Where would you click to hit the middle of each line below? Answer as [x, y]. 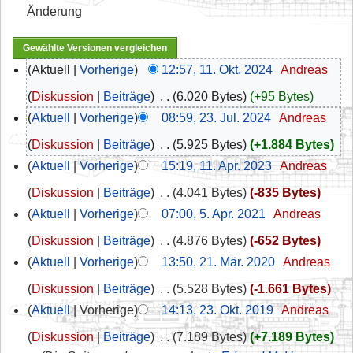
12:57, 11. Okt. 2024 [217, 69]
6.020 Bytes [209, 96]
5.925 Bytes [209, 144]
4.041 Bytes [209, 192]
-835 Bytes [285, 192]
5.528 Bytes [209, 288]
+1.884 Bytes [292, 144]
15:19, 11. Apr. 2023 [216, 165]
